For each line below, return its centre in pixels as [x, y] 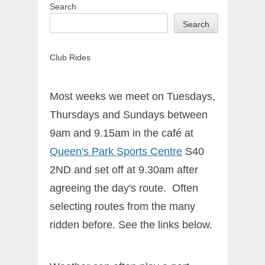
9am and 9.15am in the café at [122, 133]
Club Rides [70, 58]
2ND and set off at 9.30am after [124, 170]
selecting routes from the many [122, 207]
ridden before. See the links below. [131, 225]
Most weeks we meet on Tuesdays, [132, 97]
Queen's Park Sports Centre [116, 152]
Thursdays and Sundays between [129, 115]
